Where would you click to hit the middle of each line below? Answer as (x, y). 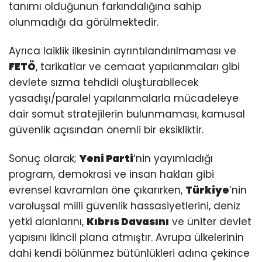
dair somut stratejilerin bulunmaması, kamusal (127, 114)
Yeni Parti (106, 158)
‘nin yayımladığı (173, 158)
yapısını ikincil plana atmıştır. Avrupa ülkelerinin (126, 237)
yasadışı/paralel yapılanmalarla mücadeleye (124, 98)
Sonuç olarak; (44, 158)
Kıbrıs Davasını (128, 221)
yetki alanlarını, (48, 221)
